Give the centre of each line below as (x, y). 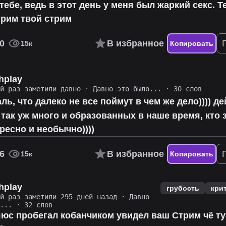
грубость (183, 188)
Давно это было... (127, 89)
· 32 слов (33, 205)
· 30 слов (182, 89)
